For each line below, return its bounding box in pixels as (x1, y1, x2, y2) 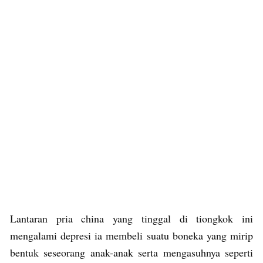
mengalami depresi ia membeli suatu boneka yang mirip (10, 228, 253, 242)
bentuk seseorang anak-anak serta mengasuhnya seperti (10, 245, 253, 259)
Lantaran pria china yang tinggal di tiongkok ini (10, 211, 253, 225)
